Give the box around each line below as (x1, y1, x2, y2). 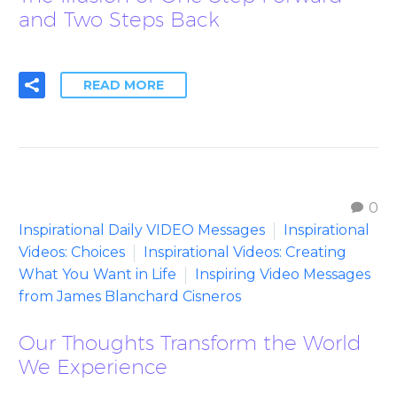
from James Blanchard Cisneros (19, 287, 241, 305)
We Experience (19, 354, 167, 378)
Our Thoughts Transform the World (19, 330, 362, 354)
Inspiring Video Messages (195, 265, 370, 283)
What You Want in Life (19, 265, 176, 283)
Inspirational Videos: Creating (144, 243, 346, 261)
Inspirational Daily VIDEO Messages (19, 221, 265, 238)
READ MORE (83, 76, 164, 93)
